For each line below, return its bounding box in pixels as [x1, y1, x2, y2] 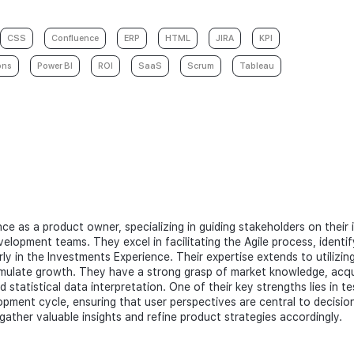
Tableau [239, 61, 274, 71]
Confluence [51, 33, 99, 43]
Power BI [37, 61, 73, 71]
